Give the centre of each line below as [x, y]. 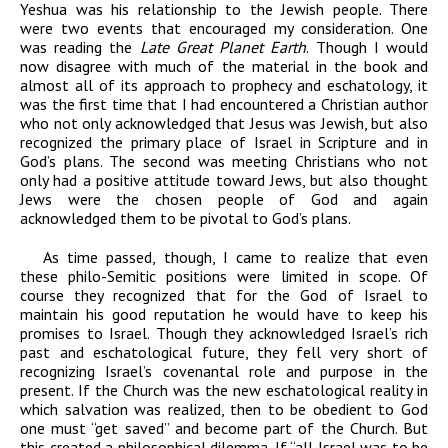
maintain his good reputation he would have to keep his [224, 314]
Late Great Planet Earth [223, 47]
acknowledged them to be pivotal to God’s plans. [185, 218]
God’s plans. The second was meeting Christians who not [224, 161]
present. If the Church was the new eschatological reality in [224, 390]
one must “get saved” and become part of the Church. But [224, 428]
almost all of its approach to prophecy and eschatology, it [224, 85]
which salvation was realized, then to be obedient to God [224, 409]
